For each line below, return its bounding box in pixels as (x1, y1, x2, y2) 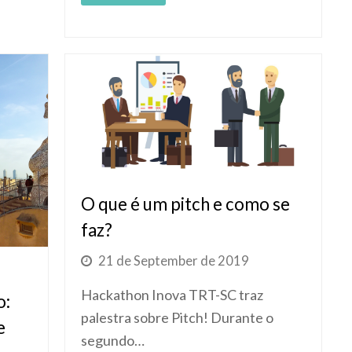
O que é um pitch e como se (81, 192, 291, 214)
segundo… (81, 331, 145, 349)
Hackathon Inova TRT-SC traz (81, 285, 264, 303)
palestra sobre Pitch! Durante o (81, 308, 274, 326)
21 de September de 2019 (98, 252, 250, 269)
